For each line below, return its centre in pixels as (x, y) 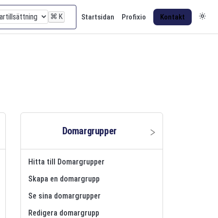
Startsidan (98, 17)
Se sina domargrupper (65, 196)
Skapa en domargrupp (64, 179)
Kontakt (173, 17)
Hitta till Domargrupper (67, 162)
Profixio (134, 17)
